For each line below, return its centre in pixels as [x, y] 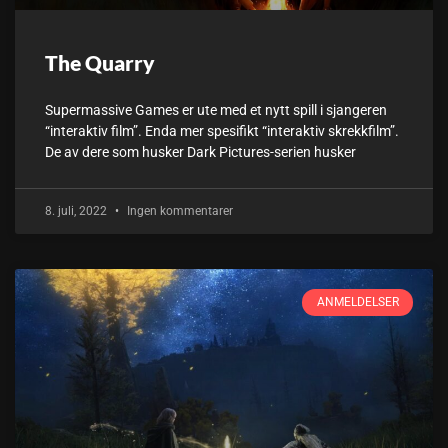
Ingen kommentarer [178, 211]
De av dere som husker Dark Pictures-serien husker [200, 152]
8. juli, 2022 [77, 211]
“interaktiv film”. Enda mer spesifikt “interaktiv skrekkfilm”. [222, 131]
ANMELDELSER [357, 302]
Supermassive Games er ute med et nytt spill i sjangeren [216, 110]
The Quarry [100, 63]
